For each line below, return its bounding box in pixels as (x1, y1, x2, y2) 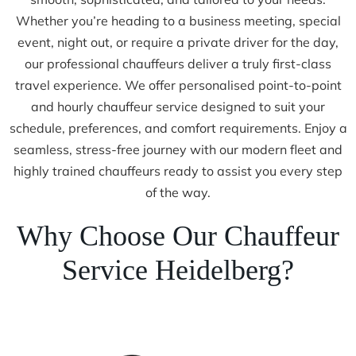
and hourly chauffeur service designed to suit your (31, 98, 325, 114)
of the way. (145, 184, 211, 200)
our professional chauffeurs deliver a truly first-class (25, 55, 331, 72)
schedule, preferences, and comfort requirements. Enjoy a (9, 119, 347, 136)
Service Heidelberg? (62, 253, 294, 286)
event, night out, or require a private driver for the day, (17, 33, 339, 50)
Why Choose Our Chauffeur (17, 219, 339, 252)
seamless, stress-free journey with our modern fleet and (14, 141, 342, 157)
